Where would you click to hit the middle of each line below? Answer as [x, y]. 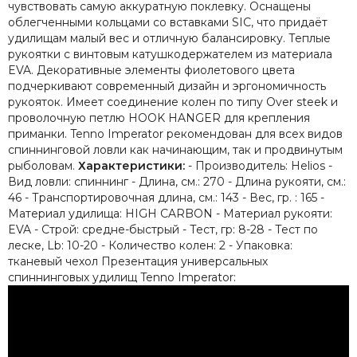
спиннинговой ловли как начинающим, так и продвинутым [175, 149]
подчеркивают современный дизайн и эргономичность [167, 86]
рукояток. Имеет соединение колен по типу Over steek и [173, 102]
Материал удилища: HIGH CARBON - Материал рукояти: [170, 213]
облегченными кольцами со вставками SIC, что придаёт [168, 22]
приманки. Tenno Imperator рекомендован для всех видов [175, 133]
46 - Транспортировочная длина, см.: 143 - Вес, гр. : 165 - [166, 197]
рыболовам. [43, 165]
